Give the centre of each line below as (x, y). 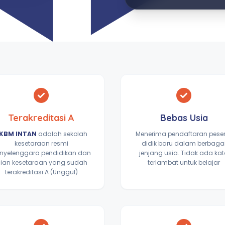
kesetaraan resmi (41, 143)
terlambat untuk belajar (184, 162)
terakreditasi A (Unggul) (41, 172)
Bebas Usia (184, 118)
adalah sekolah (62, 134)
